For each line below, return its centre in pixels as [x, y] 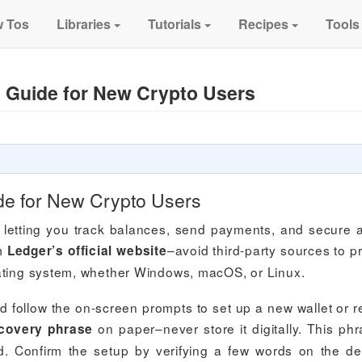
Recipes [264, 24]
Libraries [84, 24]
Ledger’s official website [87, 250]
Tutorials [175, 24]
